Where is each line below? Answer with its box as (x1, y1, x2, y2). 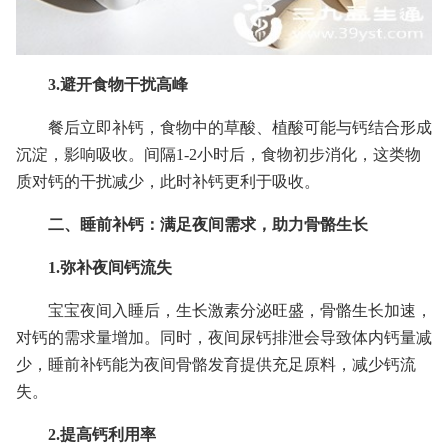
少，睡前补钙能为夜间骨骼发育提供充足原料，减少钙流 (16, 356, 416, 373)
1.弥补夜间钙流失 (48, 259, 172, 276)
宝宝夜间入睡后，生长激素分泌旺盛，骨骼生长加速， (48, 302, 432, 319)
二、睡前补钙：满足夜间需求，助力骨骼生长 (48, 216, 368, 233)
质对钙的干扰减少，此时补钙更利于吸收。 (16, 173, 320, 190)
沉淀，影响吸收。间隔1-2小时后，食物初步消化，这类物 (16, 146, 421, 163)
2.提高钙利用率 (48, 426, 156, 443)
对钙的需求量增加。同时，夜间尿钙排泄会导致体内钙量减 (16, 329, 432, 346)
